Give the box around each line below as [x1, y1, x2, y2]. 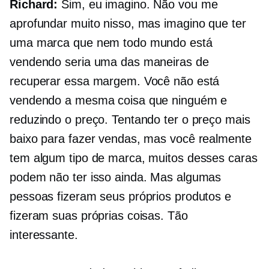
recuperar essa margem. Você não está [10, 74, 220, 88]
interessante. [10, 228, 78, 242]
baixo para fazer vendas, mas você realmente [10, 132, 252, 146]
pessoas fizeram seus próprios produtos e [10, 190, 231, 204]
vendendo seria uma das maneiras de [10, 55, 209, 69]
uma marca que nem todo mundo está [10, 36, 213, 50]
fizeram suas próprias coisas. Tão [10, 209, 188, 223]
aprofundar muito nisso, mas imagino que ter [10, 17, 246, 31]
